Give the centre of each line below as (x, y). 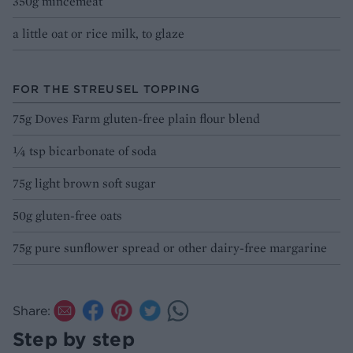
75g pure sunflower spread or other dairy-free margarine (170, 248)
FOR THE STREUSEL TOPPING (106, 89)
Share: (32, 311)
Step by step (74, 339)
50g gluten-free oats (67, 216)
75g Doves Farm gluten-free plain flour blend (136, 119)
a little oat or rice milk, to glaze (98, 34)
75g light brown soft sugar (84, 184)
